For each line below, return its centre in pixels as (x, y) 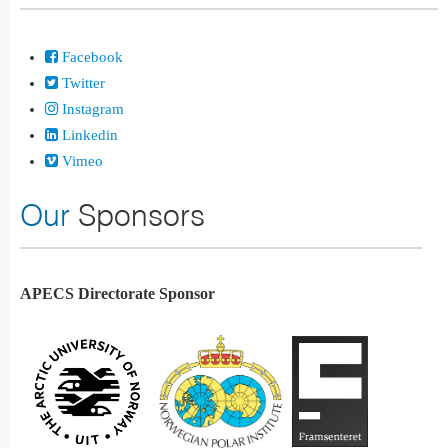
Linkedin (88, 134)
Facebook (90, 56)
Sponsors (137, 214)
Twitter (81, 82)
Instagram (91, 108)
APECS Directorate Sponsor (117, 293)
